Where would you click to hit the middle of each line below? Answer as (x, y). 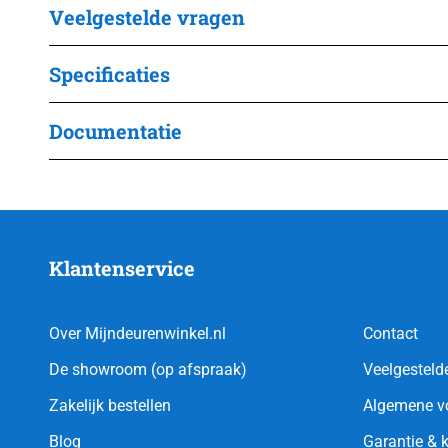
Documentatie (115, 131)
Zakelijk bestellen (110, 406)
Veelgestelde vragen (147, 17)
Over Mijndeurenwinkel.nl (137, 334)
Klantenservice (122, 268)
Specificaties (109, 74)
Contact (390, 334)
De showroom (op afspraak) (148, 370)
